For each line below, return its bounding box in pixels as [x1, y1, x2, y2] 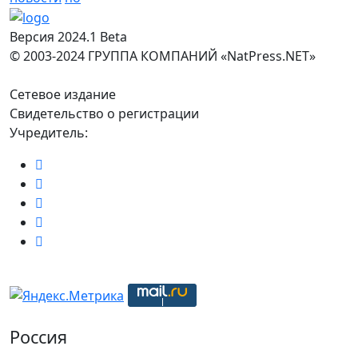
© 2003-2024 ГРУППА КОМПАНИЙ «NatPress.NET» [10, 47, 316, 66]
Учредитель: [10, 124, 88, 142]
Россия [10, 325, 67, 349]
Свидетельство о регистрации [10, 105, 199, 123]
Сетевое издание [10, 86, 116, 104]
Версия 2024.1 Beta [10, 28, 127, 46]
